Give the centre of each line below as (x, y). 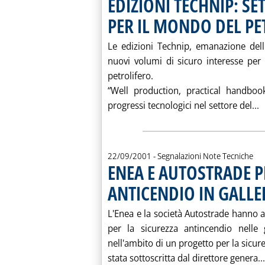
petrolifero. (130, 76)
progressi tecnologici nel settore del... (183, 105)
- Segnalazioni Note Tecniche (203, 156)
